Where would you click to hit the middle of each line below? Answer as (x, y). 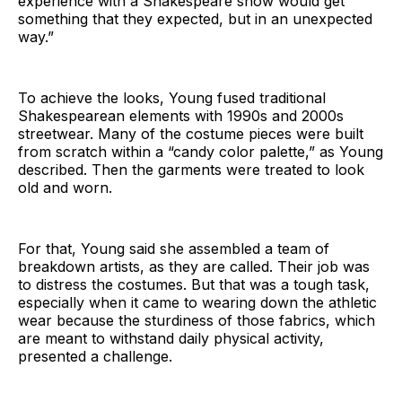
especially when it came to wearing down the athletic (197, 302)
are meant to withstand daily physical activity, (171, 338)
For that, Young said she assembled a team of (174, 248)
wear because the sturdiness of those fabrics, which (197, 320)
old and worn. (65, 187)
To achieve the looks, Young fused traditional (172, 97)
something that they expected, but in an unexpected (195, 18)
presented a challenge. (95, 356)
